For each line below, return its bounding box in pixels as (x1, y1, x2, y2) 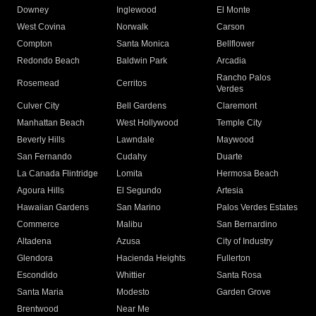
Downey (17, 5, 49, 16)
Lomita (116, 169, 143, 179)
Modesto (116, 287, 150, 298)
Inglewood (116, 5, 157, 16)
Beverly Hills (17, 135, 65, 145)
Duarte (216, 152, 243, 162)
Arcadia (216, 56, 246, 66)
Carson (216, 22, 245, 32)
